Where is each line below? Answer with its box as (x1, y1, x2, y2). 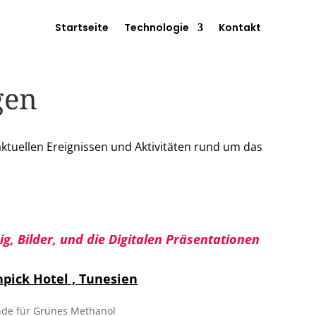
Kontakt (218, 20, 261, 35)
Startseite (54, 20, 109, 35)
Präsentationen (166, 230, 260, 248)
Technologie (123, 20, 189, 35)
